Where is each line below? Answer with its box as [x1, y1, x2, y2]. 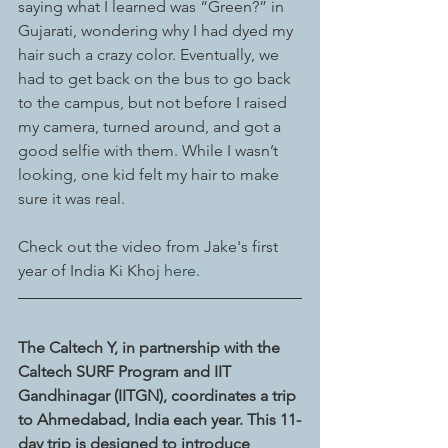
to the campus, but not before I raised [18, 93, 291, 113]
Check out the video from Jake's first [18, 237, 282, 257]
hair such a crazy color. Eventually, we [18, 45, 283, 65]
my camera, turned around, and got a [18, 117, 285, 137]
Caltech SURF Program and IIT [18, 362, 235, 382]
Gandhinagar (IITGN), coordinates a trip [18, 386, 300, 406]
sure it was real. [18, 189, 125, 209]
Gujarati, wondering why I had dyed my [18, 21, 297, 41]
